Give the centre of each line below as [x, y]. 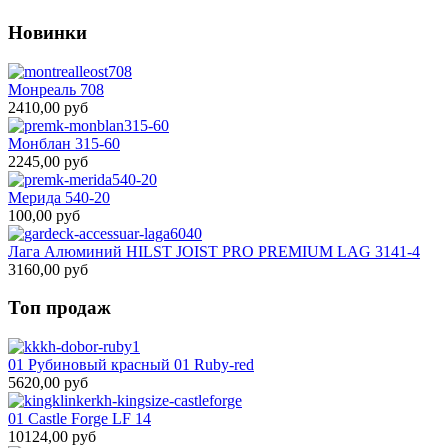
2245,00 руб [48, 161]
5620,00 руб [48, 382]
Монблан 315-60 [64, 143]
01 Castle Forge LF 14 [79, 418]
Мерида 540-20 [59, 197]
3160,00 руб [48, 269]
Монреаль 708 [56, 89]
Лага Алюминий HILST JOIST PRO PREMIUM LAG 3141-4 [214, 251]
